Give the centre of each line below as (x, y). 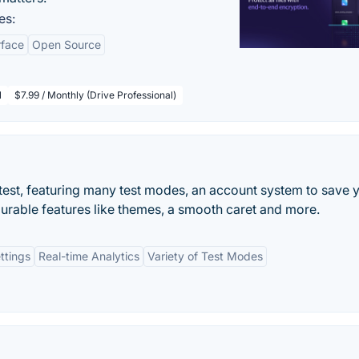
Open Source (67, 44)
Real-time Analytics (89, 256)
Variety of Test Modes (205, 256)
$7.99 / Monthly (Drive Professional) (95, 95)
